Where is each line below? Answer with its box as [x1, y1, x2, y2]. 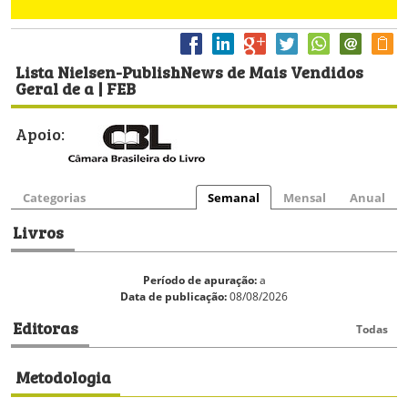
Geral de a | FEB [15, 75, 136, 101]
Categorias [23, 189, 86, 207]
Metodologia [15, 363, 111, 390]
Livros [13, 219, 64, 245]
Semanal [208, 189, 260, 207]
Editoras [13, 314, 78, 341]
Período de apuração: [142, 272, 257, 289]
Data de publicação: [120, 289, 227, 305]
